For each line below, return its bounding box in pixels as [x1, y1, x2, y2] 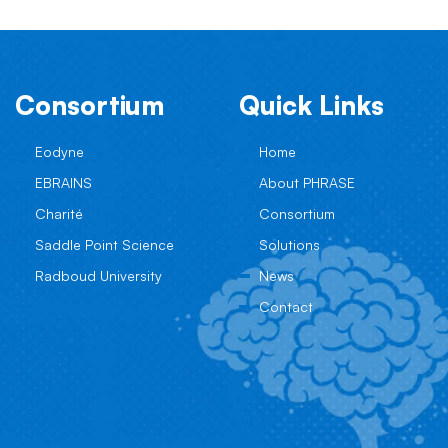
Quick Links [239, 89, 384, 121]
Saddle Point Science [35, 236, 174, 253]
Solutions [259, 236, 320, 253]
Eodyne [35, 143, 84, 160]
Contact [259, 298, 313, 315]
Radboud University [35, 267, 162, 284]
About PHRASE [259, 174, 355, 191]
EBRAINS [35, 174, 92, 191]
